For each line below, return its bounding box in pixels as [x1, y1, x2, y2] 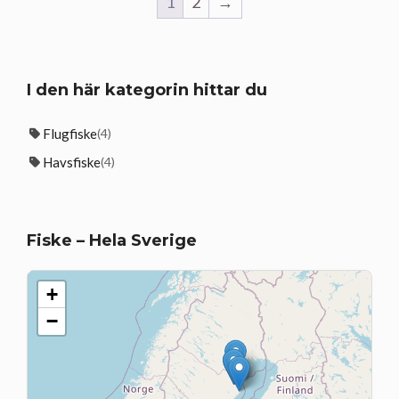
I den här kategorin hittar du [27, 79, 267, 100]
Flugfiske [43, 125, 97, 142]
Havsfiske [43, 153, 101, 170]
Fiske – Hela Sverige [27, 230, 197, 250]
